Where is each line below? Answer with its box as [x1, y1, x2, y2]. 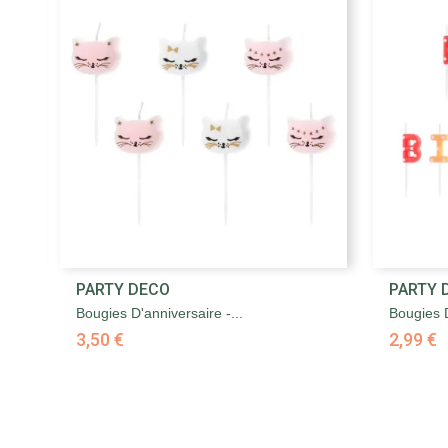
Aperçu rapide [164, 280, 267, 298]
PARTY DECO [76, 280, 170, 300]
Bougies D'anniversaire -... [76, 305, 243, 322]
